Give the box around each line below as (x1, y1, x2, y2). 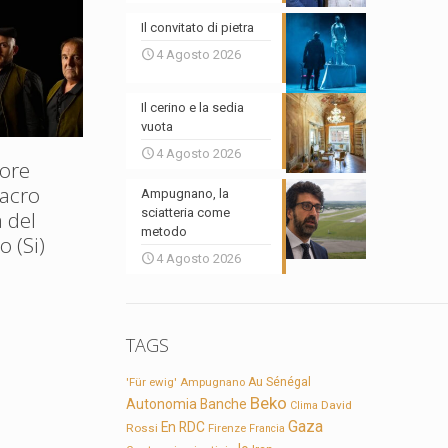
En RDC (161, 419, 206, 436)
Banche (200, 396, 248, 413)
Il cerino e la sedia (141, 100, 245, 116)
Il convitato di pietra (141, 20, 255, 36)
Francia (249, 422, 286, 436)
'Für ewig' (126, 375, 178, 390)
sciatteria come (141, 205, 231, 221)
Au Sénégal (248, 375, 312, 390)
